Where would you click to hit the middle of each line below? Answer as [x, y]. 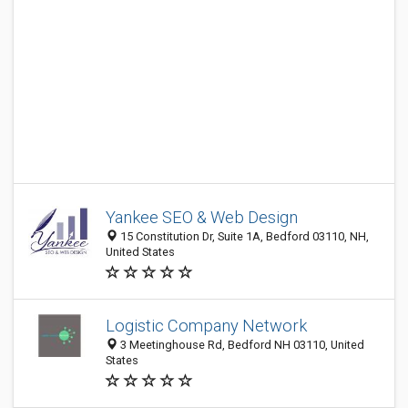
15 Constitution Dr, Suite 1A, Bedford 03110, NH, [243, 236]
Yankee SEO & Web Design [202, 217]
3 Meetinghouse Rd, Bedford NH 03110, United [241, 345]
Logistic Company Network [206, 326]
